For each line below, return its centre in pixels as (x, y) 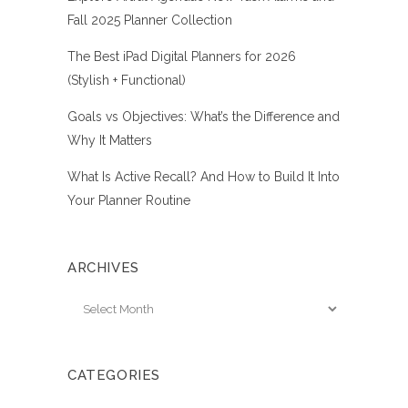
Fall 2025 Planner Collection (150, 20)
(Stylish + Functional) (127, 81)
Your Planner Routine (129, 201)
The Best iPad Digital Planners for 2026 (182, 57)
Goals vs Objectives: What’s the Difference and (204, 117)
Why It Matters (110, 141)
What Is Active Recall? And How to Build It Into (204, 177)
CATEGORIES (114, 376)
